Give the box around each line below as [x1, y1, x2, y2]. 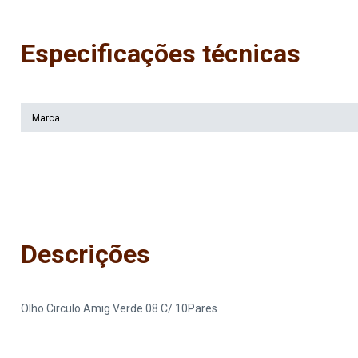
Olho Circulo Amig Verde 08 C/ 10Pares [21, 302, 217, 315]
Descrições [21, 239, 150, 269]
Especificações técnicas [21, 38, 300, 69]
